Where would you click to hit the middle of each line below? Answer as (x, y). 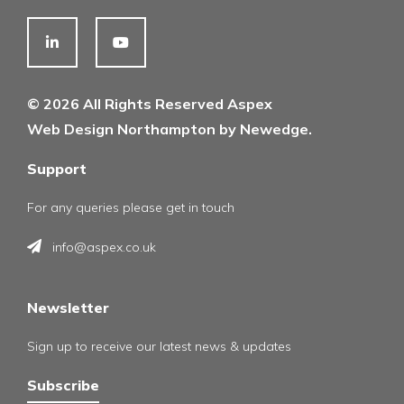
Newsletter (68, 308)
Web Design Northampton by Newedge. (170, 129)
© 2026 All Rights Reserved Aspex (150, 104)
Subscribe (63, 385)
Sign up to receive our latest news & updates (159, 346)
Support (57, 169)
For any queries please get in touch (131, 207)
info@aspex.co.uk (104, 247)
